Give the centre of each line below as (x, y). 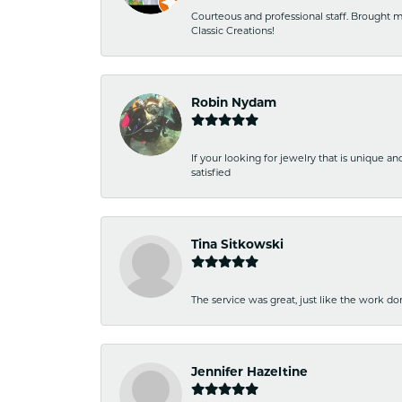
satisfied (211, 172)
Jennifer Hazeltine (249, 371)
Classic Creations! (233, 31)
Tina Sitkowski (237, 244)
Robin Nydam (234, 102)
